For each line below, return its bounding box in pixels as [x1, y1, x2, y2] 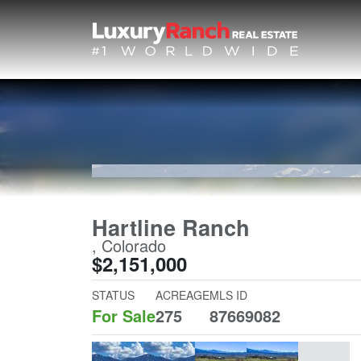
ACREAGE [156, 287, 210, 303]
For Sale [92, 304, 156, 327]
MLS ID [210, 287, 247, 303]
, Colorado [92, 234, 166, 257]
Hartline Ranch [92, 211, 250, 243]
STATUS [92, 287, 135, 303]
